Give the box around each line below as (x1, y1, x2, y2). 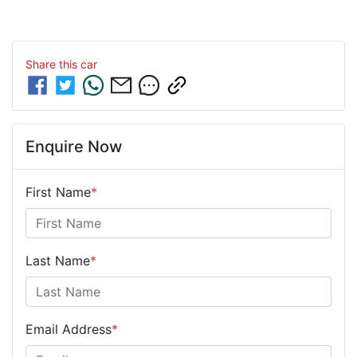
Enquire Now (25, 137, 123, 157)
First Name (25, 184, 91, 201)
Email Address (25, 321, 112, 338)
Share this (25, 57, 80, 72)
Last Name (25, 253, 90, 269)
